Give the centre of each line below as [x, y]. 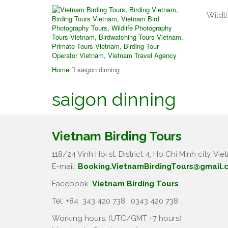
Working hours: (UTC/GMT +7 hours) [117, 218]
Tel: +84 [66, 201]
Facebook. [72, 184]
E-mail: [65, 166]
